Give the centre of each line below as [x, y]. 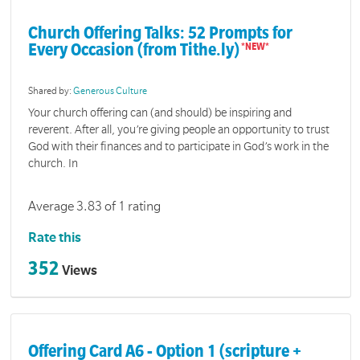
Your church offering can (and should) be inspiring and [160, 113]
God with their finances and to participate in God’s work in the [179, 147]
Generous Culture [110, 91]
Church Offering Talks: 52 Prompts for [161, 33]
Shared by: [51, 91]
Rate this [55, 237]
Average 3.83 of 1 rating [95, 206]
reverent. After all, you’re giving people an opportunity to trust [179, 130]
